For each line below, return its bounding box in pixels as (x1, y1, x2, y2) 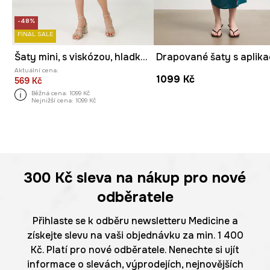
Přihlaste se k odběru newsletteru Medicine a (32, 215, 238, 228)
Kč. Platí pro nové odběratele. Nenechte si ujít (31, 243, 239, 257)
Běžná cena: (31, 89, 67, 97)
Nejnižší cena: (31, 96, 74, 104)
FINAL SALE (17, 30, 53, 39)
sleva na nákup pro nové (72, 169, 246, 187)
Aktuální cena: (14, 66, 58, 75)
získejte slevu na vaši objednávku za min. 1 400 (27, 229, 243, 242)
